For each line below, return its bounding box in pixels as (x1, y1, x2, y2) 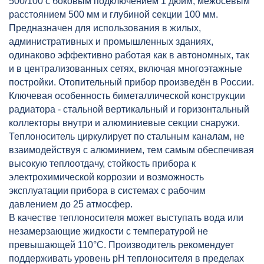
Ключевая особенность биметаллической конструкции (9, 90, 245, 101)
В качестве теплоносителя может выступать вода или (9, 212, 243, 223)
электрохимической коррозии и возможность (9, 171, 204, 182)
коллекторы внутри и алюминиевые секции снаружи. (9, 117, 240, 128)
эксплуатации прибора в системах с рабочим (9, 185, 206, 196)
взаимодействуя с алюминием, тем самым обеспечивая (9, 144, 254, 155)
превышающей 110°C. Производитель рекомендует (9, 239, 234, 250)
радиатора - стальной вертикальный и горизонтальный (9, 104, 249, 114)
